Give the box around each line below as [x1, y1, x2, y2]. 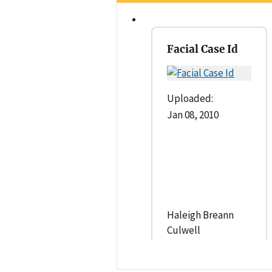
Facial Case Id [167, 42, 238, 56]
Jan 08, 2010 [167, 107, 219, 121]
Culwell [167, 223, 200, 237]
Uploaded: [167, 91, 213, 105]
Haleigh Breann [167, 208, 234, 222]
